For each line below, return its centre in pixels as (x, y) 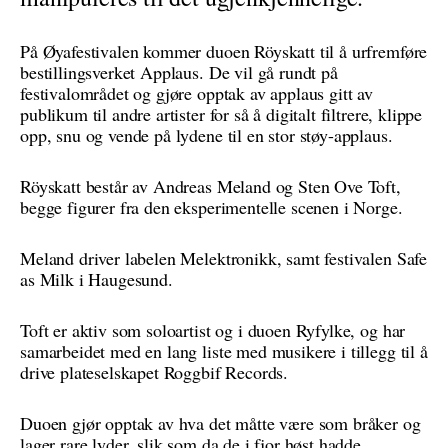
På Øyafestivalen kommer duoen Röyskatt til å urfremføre (224, 51)
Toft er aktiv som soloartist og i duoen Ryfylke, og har (213, 330)
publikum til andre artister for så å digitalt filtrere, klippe (221, 114)
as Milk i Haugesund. (96, 279)
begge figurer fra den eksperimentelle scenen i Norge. (211, 207)
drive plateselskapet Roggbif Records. (154, 372)
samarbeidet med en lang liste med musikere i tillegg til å (224, 351)
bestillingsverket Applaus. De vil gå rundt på (179, 72)
